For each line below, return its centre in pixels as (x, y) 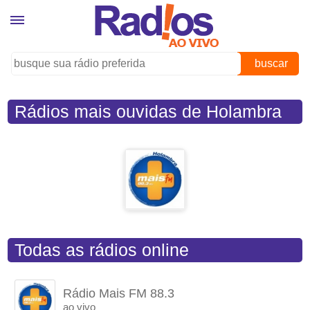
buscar (271, 63)
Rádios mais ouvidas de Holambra (148, 111)
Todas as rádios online (102, 250)
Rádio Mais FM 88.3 (119, 293)
